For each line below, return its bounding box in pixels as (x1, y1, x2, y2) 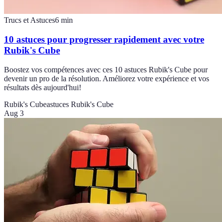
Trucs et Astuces (4, 16, 55, 25)
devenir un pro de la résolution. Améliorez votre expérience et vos (4, 74, 209, 83)
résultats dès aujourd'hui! (4, 83, 81, 92)
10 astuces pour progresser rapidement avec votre (4, 34, 204, 45)
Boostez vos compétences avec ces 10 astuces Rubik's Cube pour (4, 65, 208, 74)
